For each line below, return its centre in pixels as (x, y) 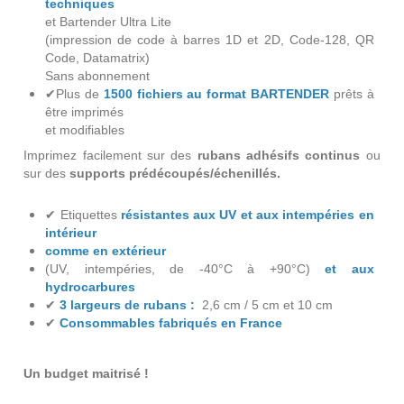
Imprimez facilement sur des (110, 155)
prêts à (353, 94)
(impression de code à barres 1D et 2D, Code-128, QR (210, 40)
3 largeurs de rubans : (131, 304)
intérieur (71, 232)
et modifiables (85, 130)
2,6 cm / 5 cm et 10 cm (268, 304)
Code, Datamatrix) (98, 58)
